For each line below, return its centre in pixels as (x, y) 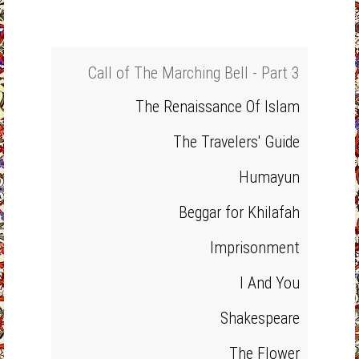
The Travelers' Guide (236, 142)
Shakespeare (260, 318)
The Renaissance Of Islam (218, 107)
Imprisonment (255, 248)
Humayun (269, 177)
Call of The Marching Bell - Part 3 (194, 73)
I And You (270, 283)
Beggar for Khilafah (239, 212)
